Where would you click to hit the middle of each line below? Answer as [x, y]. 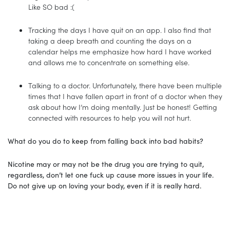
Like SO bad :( [52, 6]
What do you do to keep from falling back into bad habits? [107, 140]
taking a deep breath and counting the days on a [110, 40]
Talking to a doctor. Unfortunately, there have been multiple [125, 85]
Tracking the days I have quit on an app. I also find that [120, 30]
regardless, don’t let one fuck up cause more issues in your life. [111, 174]
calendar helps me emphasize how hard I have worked [120, 51]
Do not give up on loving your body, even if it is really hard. [104, 185]
